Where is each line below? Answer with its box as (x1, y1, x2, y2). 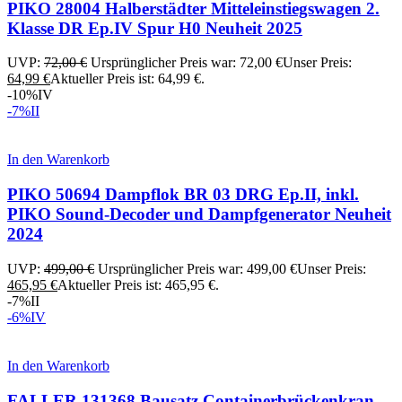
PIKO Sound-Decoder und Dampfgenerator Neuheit (7, 205, 391, 224)
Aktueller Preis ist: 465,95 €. (57, 276, 219, 293)
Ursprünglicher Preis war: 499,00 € (98, 260, 297, 276)
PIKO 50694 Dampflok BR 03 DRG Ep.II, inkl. (7, 185, 359, 205)
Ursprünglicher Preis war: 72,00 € (91, 55, 283, 71)
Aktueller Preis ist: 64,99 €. (50, 71, 205, 87)
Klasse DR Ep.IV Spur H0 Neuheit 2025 (7, 18, 302, 38)
